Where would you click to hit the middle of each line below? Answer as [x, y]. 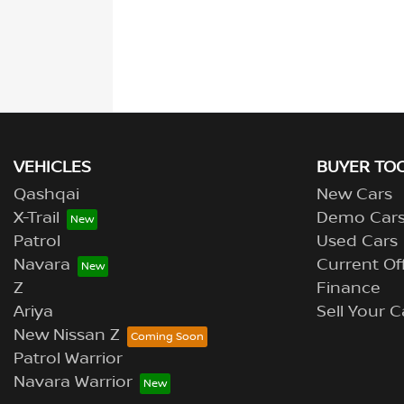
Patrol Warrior [68, 359]
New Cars [354, 195]
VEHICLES [52, 168]
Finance [349, 289]
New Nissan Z [67, 335]
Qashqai [46, 195]
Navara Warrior [73, 382]
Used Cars [357, 242]
